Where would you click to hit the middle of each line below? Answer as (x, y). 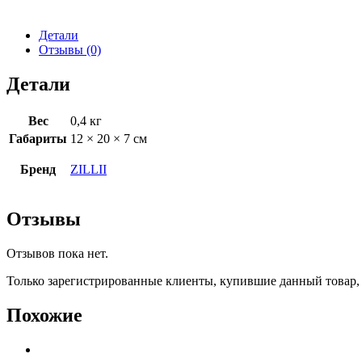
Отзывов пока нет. (57, 254)
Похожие (44, 315)
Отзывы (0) (70, 50)
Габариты (38, 139)
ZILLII (88, 170)
